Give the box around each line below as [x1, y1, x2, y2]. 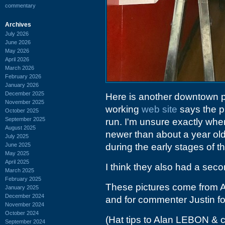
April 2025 [5, 158, 29, 165]
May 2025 [5, 150, 29, 156]
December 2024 [5, 192, 44, 199]
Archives [5, 21, 31, 28]
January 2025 [5, 184, 39, 190]
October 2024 [5, 209, 39, 216]
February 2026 [5, 73, 41, 79]
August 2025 [5, 124, 36, 131]
